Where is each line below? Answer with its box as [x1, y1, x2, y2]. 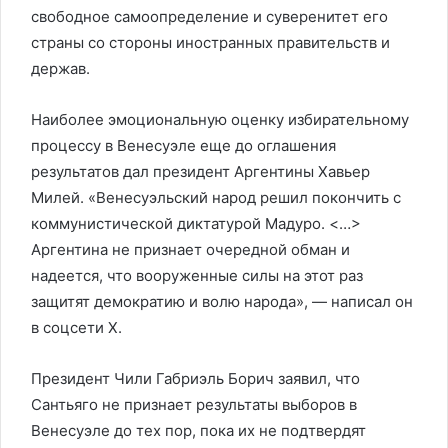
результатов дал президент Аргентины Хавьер [31, 162, 370, 181]
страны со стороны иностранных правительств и [31, 33, 390, 52]
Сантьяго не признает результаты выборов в [31, 395, 357, 414]
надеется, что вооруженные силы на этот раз [31, 266, 363, 285]
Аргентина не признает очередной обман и [31, 240, 350, 259]
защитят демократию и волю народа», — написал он [31, 292, 413, 311]
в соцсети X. [31, 318, 122, 337]
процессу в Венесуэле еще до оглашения [31, 136, 336, 155]
